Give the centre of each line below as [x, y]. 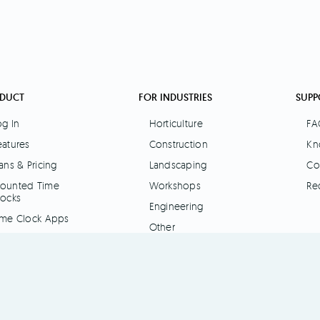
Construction [178, 144]
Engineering [176, 206]
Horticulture [176, 124]
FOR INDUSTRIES [175, 97]
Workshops [175, 186]
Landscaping [178, 165]
